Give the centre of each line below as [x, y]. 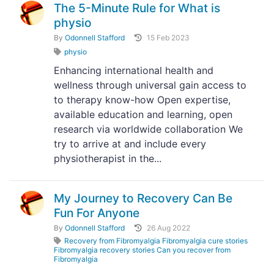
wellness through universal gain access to [150, 85]
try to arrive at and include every [130, 144]
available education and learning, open [143, 114]
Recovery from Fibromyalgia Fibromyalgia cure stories [156, 241]
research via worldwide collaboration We [148, 129]
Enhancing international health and [134, 70]
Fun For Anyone [97, 213]
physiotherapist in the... [108, 158]
